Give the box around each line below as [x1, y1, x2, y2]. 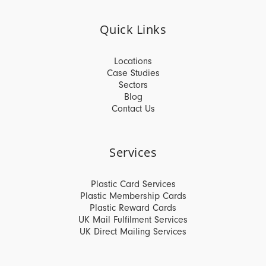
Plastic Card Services [90, 179, 176, 189]
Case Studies [106, 68, 160, 78]
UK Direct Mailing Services [80, 226, 186, 237]
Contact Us [111, 103, 155, 114]
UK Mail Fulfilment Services [78, 214, 188, 225]
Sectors [118, 80, 148, 90]
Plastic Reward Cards [90, 202, 176, 213]
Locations [114, 56, 152, 66]
